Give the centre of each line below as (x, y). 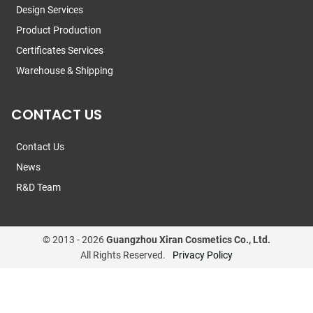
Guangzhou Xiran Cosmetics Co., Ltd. (188, 240)
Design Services (50, 10)
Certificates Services (60, 51)
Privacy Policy (203, 255)
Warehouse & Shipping (65, 71)
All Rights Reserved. (123, 255)
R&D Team (38, 188)
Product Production (59, 30)
